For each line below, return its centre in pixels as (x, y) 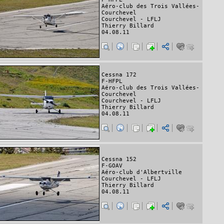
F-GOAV (112, 166)
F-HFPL (112, 81)
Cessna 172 (119, 74)
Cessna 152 (119, 159)
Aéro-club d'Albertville (142, 172)
